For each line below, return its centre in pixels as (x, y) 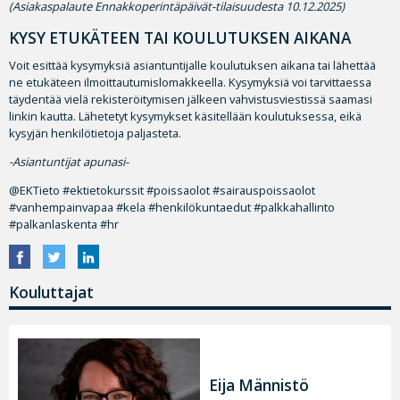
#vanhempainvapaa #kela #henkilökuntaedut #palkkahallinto (172, 208)
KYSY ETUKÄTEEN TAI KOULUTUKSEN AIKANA (180, 38)
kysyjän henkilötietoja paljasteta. (95, 133)
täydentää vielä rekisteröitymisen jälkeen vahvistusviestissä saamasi (191, 100)
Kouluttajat (51, 292)
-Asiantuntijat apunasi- (69, 162)
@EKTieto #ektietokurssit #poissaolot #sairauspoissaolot (162, 191)
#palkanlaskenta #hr (64, 225)
